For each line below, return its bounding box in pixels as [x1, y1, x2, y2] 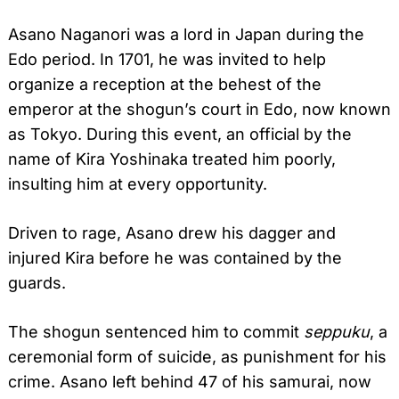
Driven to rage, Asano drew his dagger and [8, 223, 336, 242]
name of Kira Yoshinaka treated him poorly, [8, 149, 336, 168]
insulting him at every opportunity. [8, 174, 267, 193]
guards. [8, 273, 66, 292]
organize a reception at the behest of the [8, 74, 322, 94]
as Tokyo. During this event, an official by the [8, 124, 352, 143]
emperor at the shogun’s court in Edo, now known [8, 99, 391, 118]
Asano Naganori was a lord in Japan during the [8, 24, 364, 44]
